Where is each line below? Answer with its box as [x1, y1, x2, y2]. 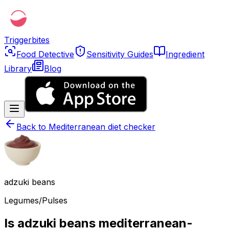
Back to [16, 122, 49, 132]
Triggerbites [4, 35, 50, 45]
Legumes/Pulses [4, 195, 67, 205]
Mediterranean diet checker [49, 122, 155, 132]
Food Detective [16, 49, 74, 59]
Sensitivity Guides [86, 49, 153, 59]
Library [4, 63, 32, 74]
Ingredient [166, 49, 204, 59]
